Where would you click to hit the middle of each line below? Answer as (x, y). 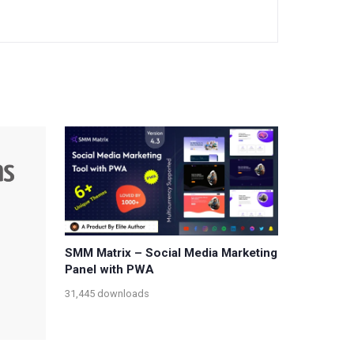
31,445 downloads (107, 294)
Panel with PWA (109, 269)
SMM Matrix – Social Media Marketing (171, 252)
